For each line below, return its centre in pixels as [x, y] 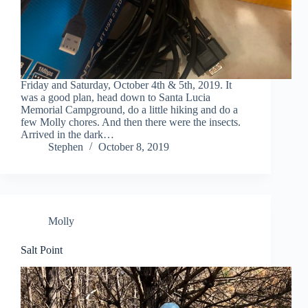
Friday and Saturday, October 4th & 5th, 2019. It [126, 85]
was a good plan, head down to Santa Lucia [115, 98]
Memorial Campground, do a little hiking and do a [129, 110]
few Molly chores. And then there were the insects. [131, 122]
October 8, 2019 [134, 147]
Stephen [66, 147]
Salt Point [42, 250]
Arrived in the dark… [67, 135]
